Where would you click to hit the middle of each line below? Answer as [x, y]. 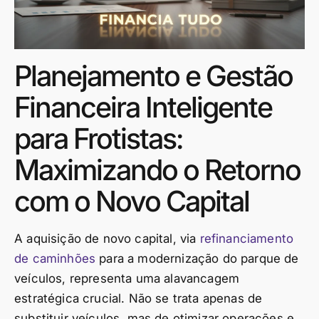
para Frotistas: [98, 139]
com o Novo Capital [132, 202]
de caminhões [55, 259]
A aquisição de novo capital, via [107, 239]
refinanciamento [247, 239]
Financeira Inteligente [143, 108]
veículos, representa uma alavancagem [127, 279]
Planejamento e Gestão [153, 76]
